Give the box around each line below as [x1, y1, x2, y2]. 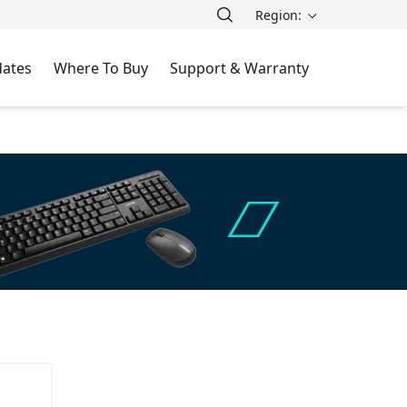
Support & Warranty [170, 57, 309, 78]
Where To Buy [54, 57, 148, 78]
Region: [255, 6, 305, 24]
